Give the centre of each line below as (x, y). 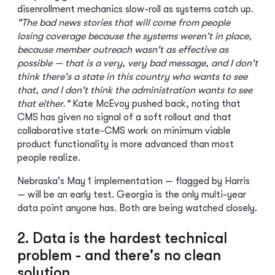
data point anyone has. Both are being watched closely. (137, 208)
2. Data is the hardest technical (122, 238)
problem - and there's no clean (119, 255)
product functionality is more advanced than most (126, 144)
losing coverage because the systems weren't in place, (134, 36)
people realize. (49, 158)
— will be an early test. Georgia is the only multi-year (132, 195)
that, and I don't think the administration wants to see (135, 90)
